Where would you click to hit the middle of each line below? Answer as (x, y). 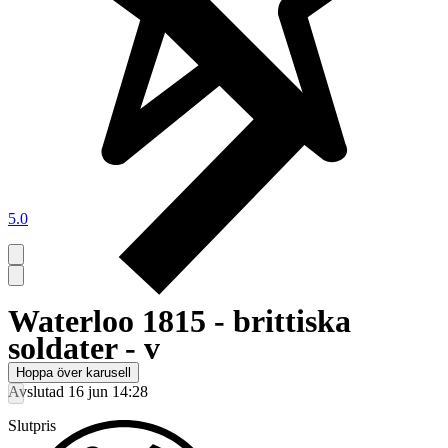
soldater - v (84, 347)
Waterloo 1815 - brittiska (179, 320)
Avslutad (36, 392)
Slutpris (32, 426)
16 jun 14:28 (108, 392)
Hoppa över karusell (73, 372)
